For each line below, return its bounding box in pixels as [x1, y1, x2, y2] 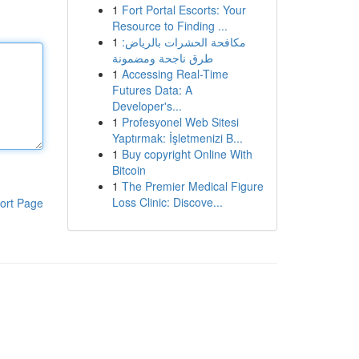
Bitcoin [111, 162, 146, 178]
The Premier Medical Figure [121, 178, 264, 194]
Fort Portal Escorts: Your [121, 2, 246, 18]
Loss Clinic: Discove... [111, 194, 223, 210]
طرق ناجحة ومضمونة [111, 50, 213, 66]
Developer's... [111, 98, 182, 114]
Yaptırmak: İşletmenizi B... [111, 130, 243, 146]
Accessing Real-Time [121, 66, 228, 82]
